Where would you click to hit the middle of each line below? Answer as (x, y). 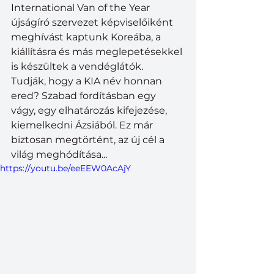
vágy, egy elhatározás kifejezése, (90, 110)
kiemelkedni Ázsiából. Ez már (83, 125)
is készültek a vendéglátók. (78, 66)
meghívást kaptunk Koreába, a (87, 37)
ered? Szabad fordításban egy (85, 95)
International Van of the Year (82, 7)
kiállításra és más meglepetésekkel (98, 51)
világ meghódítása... (59, 154)
